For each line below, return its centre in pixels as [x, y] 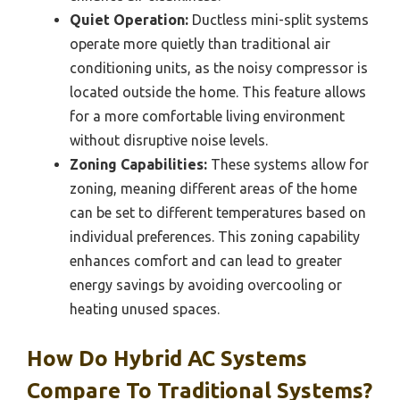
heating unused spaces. [145, 309]
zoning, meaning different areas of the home [213, 189]
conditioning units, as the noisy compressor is [219, 68]
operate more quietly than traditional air [200, 44]
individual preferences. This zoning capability [215, 237]
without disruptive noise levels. [169, 141]
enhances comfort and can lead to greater [206, 261]
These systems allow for [288, 165]
